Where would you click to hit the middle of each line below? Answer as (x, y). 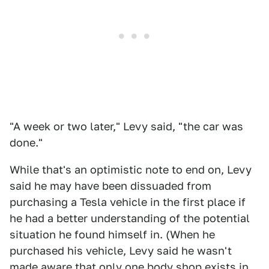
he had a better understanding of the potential (130, 218)
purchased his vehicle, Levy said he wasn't (121, 251)
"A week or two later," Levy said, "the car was (126, 126)
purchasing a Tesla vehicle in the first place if (128, 202)
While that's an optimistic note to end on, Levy (131, 170)
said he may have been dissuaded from (110, 186)
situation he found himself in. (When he (112, 234)
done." (26, 143)
